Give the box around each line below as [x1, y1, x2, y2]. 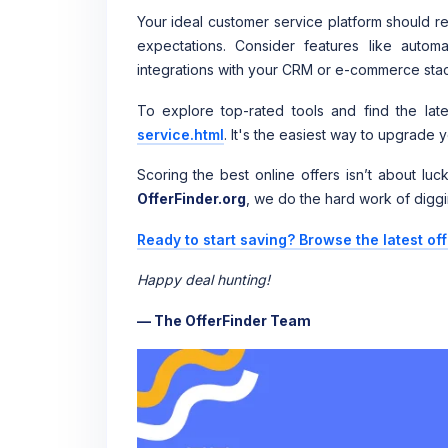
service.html [136, 125, 224, 143]
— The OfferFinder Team [136, 311, 311, 329]
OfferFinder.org [136, 190, 246, 208]
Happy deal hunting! [136, 271, 270, 289]
